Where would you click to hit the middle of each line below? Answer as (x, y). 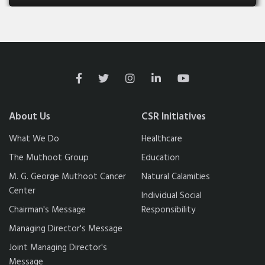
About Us (30, 117)
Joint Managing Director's (58, 248)
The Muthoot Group (49, 158)
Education (161, 158)
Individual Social (172, 195)
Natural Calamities (176, 177)
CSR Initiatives (174, 117)
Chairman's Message (47, 210)
